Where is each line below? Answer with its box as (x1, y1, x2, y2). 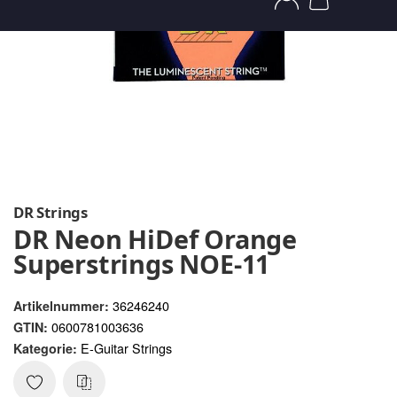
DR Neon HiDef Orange (13, 222, 297, 257)
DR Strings (13, 202, 88, 223)
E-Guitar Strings (81, 339, 172, 358)
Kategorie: (13, 339, 81, 358)
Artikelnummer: (13, 297, 109, 315)
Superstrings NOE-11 (13, 246, 270, 282)
